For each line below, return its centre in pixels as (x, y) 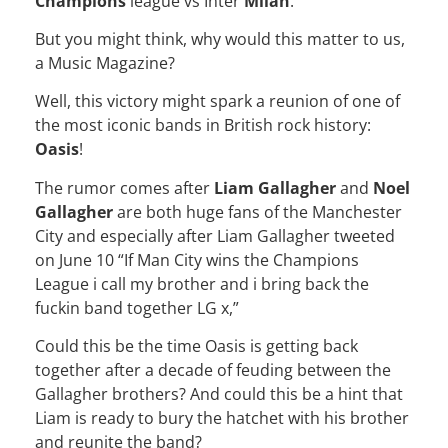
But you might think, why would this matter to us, (220, 38)
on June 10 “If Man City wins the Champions (197, 259)
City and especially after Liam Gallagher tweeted (215, 235)
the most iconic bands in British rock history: (203, 125)
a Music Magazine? (105, 62)
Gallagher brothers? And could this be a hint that (219, 394)
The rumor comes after (124, 187)
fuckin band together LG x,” (137, 307)
